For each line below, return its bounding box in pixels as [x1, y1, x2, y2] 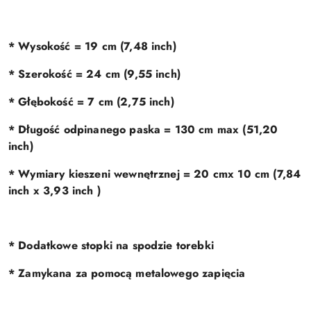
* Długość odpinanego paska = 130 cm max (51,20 [8, 121, 278, 137]
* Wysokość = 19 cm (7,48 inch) [8, 38, 176, 54]
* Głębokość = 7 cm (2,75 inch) [8, 94, 174, 110]
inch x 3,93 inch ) [8, 183, 101, 199]
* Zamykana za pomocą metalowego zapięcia [8, 265, 246, 281]
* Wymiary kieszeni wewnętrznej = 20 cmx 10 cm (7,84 [8, 166, 301, 182]
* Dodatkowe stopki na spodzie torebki [8, 237, 214, 253]
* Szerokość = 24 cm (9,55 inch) [8, 66, 180, 82]
